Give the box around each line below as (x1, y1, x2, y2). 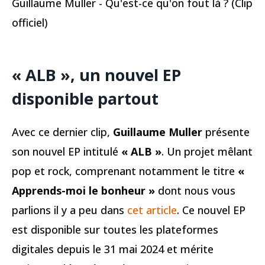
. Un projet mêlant (161, 144, 253, 159)
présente (202, 125, 250, 140)
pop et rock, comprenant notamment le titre (12, 164, 238, 179)
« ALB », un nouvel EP (12, 64, 181, 86)
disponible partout (12, 88, 159, 110)
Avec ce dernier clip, (12, 125, 113, 140)
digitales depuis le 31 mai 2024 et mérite (12, 242, 214, 257)
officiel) (12, 15, 48, 30)
